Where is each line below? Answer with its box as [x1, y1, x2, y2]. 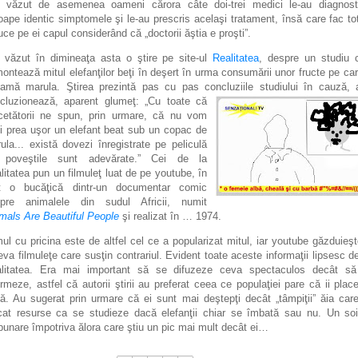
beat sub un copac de [104, 124, 208, 136]
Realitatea [213, 52, 260, 64]
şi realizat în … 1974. [119, 210, 221, 222]
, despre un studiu [259, 52, 356, 64]
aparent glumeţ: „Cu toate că [58, 95, 207, 107]
